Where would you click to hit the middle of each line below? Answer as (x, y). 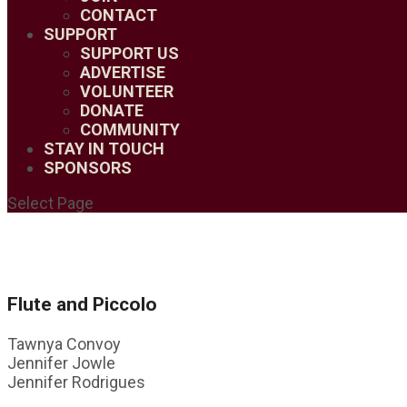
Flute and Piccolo (82, 304)
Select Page (50, 203)
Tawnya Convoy (64, 344)
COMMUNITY (130, 129)
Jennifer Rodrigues (76, 382)
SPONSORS (88, 168)
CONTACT (119, 15)
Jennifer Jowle (61, 363)
